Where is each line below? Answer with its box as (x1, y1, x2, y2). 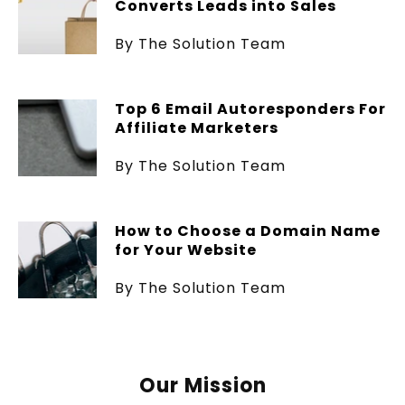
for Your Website (114, 239, 257, 260)
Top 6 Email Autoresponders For (114, 98, 386, 119)
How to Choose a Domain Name (114, 220, 381, 241)
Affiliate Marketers (114, 117, 278, 138)
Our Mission (138, 371, 267, 400)
